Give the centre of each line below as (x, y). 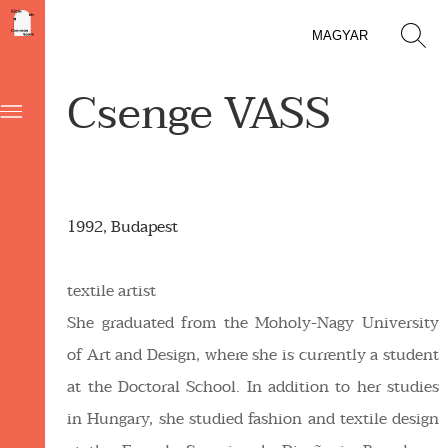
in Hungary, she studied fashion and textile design (253, 418)
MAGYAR (340, 35)
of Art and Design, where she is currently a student (253, 354)
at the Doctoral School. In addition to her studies (253, 386)
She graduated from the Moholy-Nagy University (253, 322)
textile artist (112, 290)
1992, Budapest (123, 226)
